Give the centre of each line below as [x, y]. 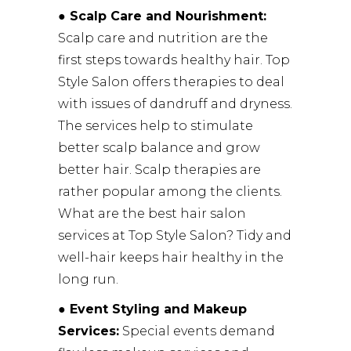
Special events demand [197, 331]
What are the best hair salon [152, 213]
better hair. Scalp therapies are [159, 169]
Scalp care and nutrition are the [163, 38]
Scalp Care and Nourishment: [166, 16]
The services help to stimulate [156, 125]
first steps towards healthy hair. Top [174, 60]
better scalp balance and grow [159, 147]
